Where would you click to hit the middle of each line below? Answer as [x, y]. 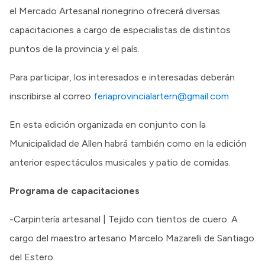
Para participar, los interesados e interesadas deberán [122, 77]
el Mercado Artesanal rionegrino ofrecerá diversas [115, 11]
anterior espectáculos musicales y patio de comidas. [120, 162]
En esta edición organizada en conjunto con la [108, 124]
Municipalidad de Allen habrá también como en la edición [128, 143]
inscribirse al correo [51, 96]
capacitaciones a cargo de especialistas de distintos [120, 30]
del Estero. [32, 257]
